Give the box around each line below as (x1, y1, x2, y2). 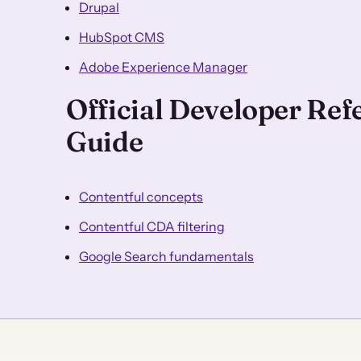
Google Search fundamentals (79, 247, 254, 264)
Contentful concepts (79, 188, 203, 205)
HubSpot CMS (79, 28, 164, 45)
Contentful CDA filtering (79, 218, 225, 234)
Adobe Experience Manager (79, 58, 247, 75)
